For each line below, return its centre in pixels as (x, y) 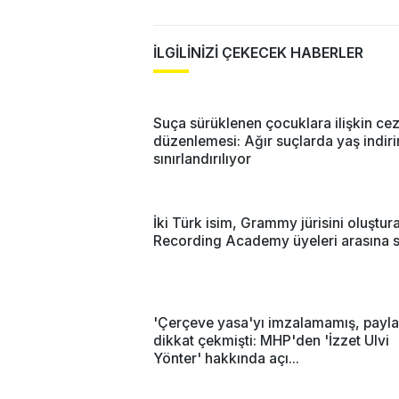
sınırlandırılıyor (202, 159)
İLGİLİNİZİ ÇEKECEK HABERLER (258, 52)
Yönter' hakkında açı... (226, 358)
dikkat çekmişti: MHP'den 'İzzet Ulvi (271, 340)
